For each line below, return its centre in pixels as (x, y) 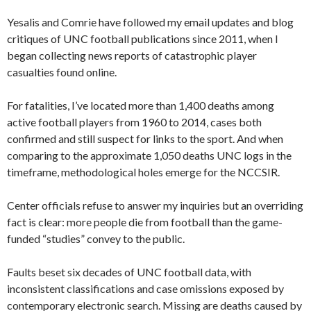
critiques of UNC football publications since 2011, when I (143, 39)
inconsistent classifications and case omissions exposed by (145, 289)
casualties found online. (62, 72)
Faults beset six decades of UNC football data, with (129, 272)
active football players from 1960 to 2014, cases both (134, 122)
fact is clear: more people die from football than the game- (145, 222)
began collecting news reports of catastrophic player (132, 56)
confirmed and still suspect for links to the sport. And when (145, 139)
